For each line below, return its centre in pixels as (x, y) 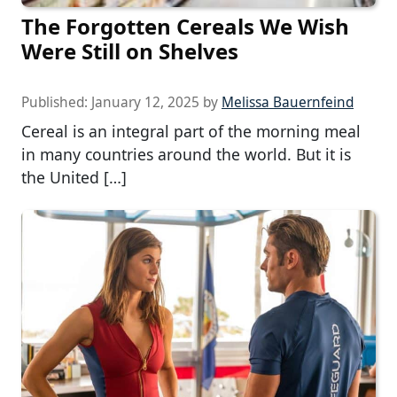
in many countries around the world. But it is (186, 155)
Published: (56, 103)
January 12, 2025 (145, 103)
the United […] (74, 178)
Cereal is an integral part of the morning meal (191, 132)
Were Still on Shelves (130, 51)
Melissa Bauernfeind (288, 103)
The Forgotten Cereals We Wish (185, 27)
